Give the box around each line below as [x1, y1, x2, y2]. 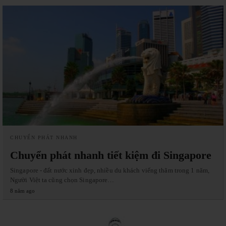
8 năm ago [10, 187, 35, 194]
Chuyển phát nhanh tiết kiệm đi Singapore [10, 148, 211, 161]
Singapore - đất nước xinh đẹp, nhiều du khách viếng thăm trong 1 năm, [10, 166, 209, 174]
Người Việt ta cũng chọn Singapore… [10, 176, 115, 184]
